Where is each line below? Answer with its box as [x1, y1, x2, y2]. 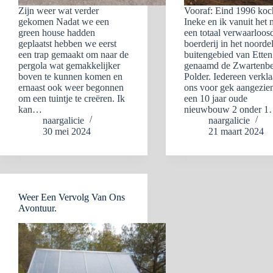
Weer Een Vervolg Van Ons [18, 192, 125, 202]
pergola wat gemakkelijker [18, 60, 120, 71]
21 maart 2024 [208, 126, 264, 136]
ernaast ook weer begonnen [18, 82, 124, 93]
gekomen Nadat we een [18, 16, 109, 27]
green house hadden [18, 27, 95, 38]
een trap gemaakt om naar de [18, 49, 129, 60]
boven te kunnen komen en [18, 71, 122, 82]
